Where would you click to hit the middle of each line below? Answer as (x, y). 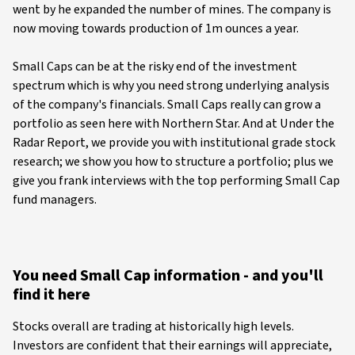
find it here (52, 295)
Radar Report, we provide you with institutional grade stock (174, 143)
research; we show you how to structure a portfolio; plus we (173, 162)
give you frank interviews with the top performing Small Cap (176, 181)
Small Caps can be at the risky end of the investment (155, 67)
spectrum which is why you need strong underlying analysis (171, 86)
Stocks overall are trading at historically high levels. (153, 326)
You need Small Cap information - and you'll (168, 276)
